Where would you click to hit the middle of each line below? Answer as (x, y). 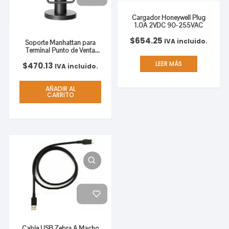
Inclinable (61, 65)
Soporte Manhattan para (61, 42)
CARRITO (60, 95)
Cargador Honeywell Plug (168, 17)
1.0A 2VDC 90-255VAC (169, 25)
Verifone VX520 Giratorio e (61, 58)
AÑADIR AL (60, 88)
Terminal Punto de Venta (61, 50)
